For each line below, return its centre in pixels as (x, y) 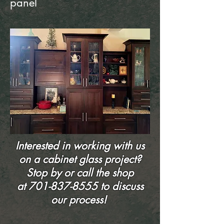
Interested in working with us (80, 146)
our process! (80, 200)
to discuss (120, 186)
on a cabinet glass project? (80, 159)
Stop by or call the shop (80, 173)
